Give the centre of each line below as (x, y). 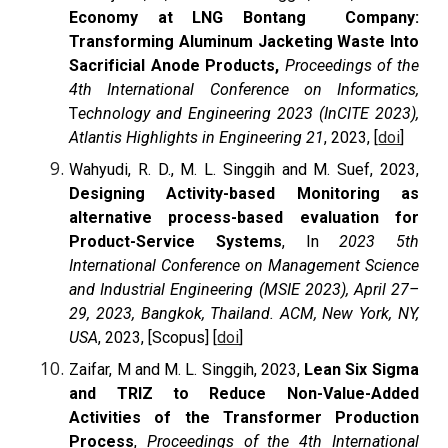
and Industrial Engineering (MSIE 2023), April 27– (244, 289)
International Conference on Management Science (244, 265)
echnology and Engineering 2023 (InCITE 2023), (248, 113)
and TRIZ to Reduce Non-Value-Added (244, 393)
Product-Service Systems (175, 241)
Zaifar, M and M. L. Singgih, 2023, (187, 369)
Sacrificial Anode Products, (177, 65)
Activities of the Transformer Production (244, 417)
